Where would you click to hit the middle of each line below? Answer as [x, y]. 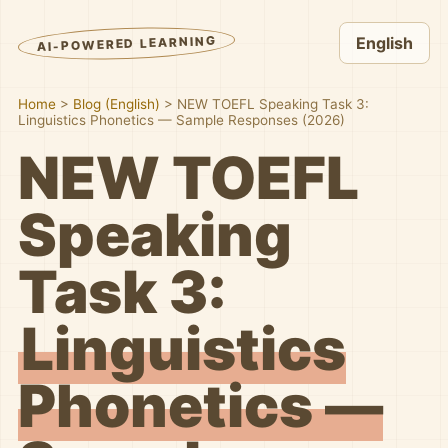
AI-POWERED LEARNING [126, 43]
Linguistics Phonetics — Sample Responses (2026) [181, 120]
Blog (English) [116, 104]
